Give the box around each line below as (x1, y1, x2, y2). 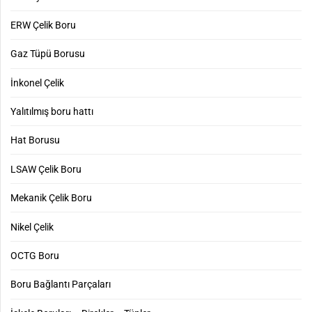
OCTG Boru (10, 249, 59, 261)
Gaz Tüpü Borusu (10, 48, 85, 60)
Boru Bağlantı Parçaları (10, 279, 111, 290)
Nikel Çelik (10, 221, 54, 233)
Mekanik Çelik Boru (10, 192, 92, 204)
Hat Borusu (10, 134, 60, 146)
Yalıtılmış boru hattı (10, 106, 93, 118)
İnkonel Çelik (10, 77, 64, 88)
